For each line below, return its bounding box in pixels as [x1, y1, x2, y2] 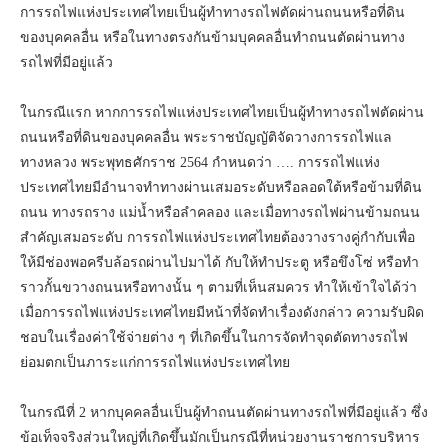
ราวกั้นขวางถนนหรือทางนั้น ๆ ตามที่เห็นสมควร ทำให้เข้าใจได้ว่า [20, 279, 417, 295]
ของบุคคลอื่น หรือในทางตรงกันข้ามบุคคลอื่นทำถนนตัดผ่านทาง [20, 29, 405, 45]
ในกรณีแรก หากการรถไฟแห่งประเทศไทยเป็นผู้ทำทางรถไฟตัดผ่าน [20, 104, 424, 120]
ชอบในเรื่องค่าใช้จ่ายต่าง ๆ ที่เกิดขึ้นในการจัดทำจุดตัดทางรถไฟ [20, 329, 408, 345]
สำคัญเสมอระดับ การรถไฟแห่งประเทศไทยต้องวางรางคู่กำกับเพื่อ [20, 229, 415, 245]
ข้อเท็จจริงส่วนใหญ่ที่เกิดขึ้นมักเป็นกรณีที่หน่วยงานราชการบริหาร [20, 429, 420, 445]
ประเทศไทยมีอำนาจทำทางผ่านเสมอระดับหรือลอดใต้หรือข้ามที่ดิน [20, 179, 422, 195]
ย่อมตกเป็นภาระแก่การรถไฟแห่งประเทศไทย [20, 354, 290, 370]
